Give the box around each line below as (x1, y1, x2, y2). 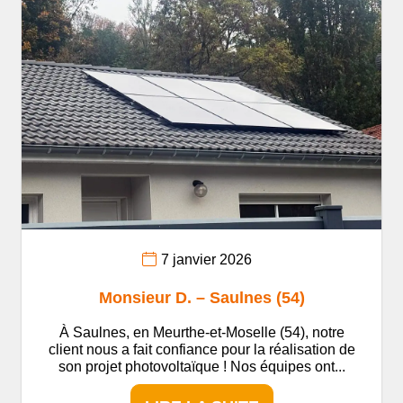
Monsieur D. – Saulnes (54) (98, 288, 305, 307)
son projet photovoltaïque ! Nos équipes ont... (58, 358, 345, 374)
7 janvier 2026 (161, 252, 252, 268)
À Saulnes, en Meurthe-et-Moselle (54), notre (58, 324, 345, 340)
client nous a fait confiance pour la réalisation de (48, 341, 355, 357)
